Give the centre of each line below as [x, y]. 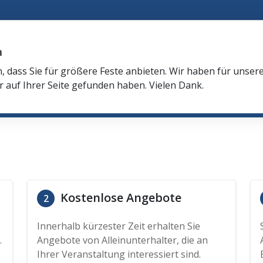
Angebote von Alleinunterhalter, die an [122, 240]
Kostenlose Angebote [119, 198]
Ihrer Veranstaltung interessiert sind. [119, 254]
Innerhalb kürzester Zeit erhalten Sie [119, 226]
